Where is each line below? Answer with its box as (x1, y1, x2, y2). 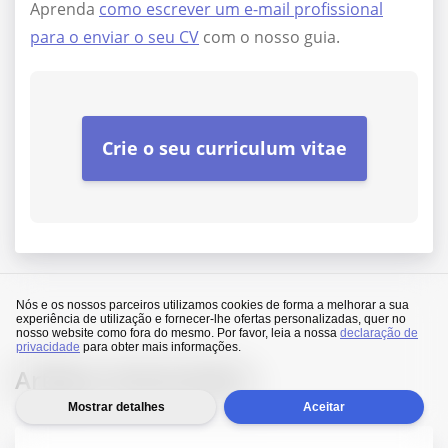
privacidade (16, 340, 80, 354)
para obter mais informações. (80, 340, 241, 354)
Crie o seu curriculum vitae (101, 136, 347, 161)
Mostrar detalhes (67, 400, 165, 414)
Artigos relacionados (15, 363, 253, 397)
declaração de (340, 326, 418, 340)
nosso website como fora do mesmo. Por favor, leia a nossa (16, 326, 340, 340)
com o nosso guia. (199, 26, 340, 49)
